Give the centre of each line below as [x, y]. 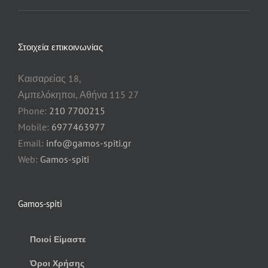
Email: [32, 143]
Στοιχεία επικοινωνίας [60, 47]
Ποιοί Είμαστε [58, 239]
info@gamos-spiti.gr [89, 143]
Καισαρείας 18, [50, 78]
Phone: [33, 110]
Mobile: [35, 127]
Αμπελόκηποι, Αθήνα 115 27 [78, 94]
